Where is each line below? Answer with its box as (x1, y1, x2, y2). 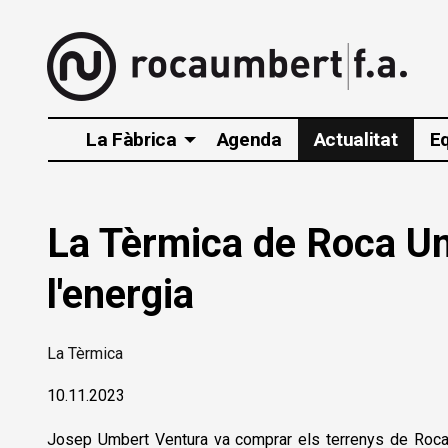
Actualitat (313, 128, 398, 152)
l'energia (47, 271, 194, 319)
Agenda (216, 128, 282, 152)
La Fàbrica (85, 128, 177, 152)
